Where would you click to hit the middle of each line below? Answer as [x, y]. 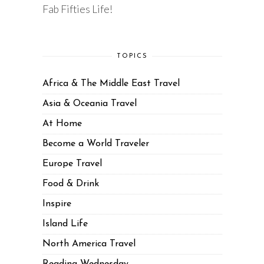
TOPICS [132, 57]
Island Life [65, 224]
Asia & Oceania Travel [89, 104]
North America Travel [89, 244]
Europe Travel [72, 164]
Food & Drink [70, 184]
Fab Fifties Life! [77, 9]
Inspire [57, 204]
